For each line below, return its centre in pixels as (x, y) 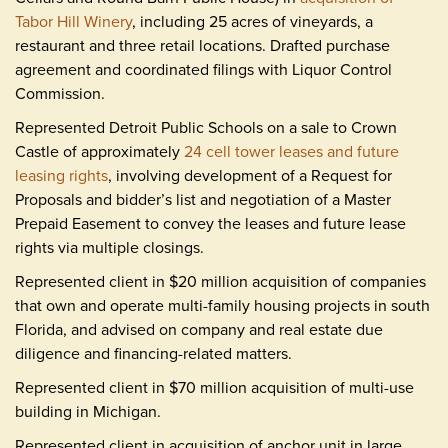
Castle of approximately (99, 151)
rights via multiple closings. (109, 247)
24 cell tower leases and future (291, 151)
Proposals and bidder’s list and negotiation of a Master (203, 199)
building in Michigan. (88, 411)
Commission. (60, 93)
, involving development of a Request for (250, 175)
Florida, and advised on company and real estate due (199, 329)
